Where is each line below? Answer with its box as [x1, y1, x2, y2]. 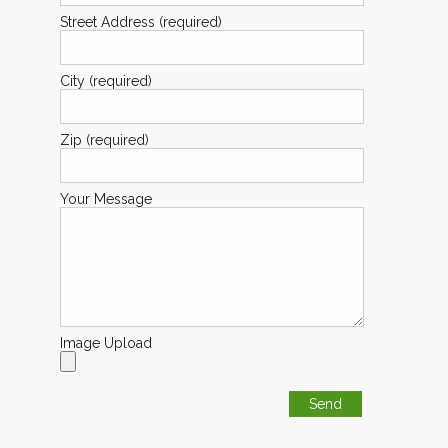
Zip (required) [60, 132, 149, 148]
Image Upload [60, 335, 152, 351]
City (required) [60, 73, 152, 89]
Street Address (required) [60, 14, 222, 30]
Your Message [60, 191, 152, 207]
